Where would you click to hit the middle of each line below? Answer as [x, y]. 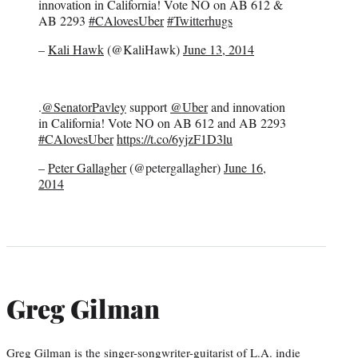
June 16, [245, 168]
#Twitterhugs [200, 21]
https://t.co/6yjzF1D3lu [175, 139]
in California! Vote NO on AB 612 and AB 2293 [162, 123]
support [148, 107]
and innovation [247, 107]
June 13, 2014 [219, 50]
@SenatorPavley [84, 107]
